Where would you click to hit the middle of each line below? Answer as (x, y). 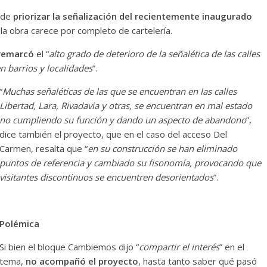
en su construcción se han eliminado (162, 148)
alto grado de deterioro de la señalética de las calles (154, 54)
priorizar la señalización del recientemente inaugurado (131, 16)
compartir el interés (179, 247)
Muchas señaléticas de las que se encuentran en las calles (119, 91)
